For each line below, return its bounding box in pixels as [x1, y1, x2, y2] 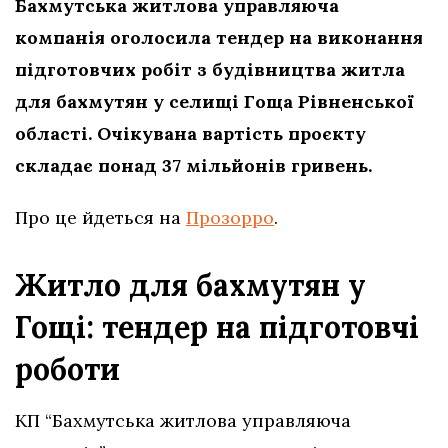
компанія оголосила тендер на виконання [15, 25, 423, 49]
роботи [15, 349, 120, 388]
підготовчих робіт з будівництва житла [15, 57, 405, 81]
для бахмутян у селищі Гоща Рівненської [15, 89, 414, 113]
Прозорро [186, 205, 274, 229]
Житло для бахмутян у [15, 265, 366, 304]
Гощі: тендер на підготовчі [15, 307, 419, 346]
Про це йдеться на [15, 205, 186, 229]
